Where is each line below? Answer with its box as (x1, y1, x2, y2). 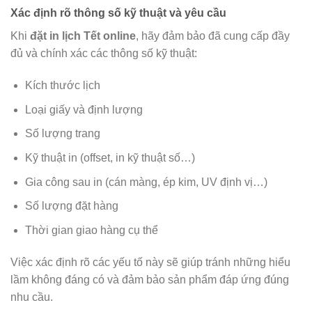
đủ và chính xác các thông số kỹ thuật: (10, 47, 197, 60)
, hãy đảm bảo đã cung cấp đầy (136, 30, 290, 42)
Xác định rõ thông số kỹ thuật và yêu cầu (10, 7, 226, 19)
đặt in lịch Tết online (30, 30, 136, 42)
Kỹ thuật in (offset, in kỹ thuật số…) (24, 152, 195, 164)
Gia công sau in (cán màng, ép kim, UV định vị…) (24, 175, 267, 188)
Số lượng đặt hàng (24, 200, 118, 212)
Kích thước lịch (24, 79, 100, 92)
